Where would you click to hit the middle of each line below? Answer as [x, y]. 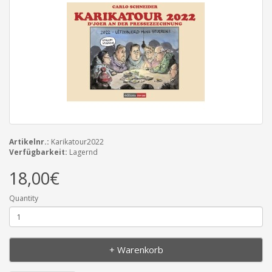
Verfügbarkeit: [38, 152]
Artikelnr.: [29, 142]
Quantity [24, 198]
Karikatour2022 [76, 142]
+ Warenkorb [136, 250]
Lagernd [83, 152]
